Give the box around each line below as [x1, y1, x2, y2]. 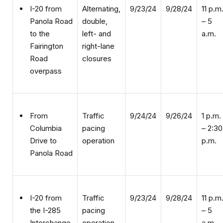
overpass [30, 53, 62, 63]
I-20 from [30, 180, 62, 190]
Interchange [30, 205, 71, 215]
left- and [82, 15, 111, 25]
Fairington [30, 28, 63, 38]
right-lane [82, 28, 114, 38]
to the [30, 15, 50, 25]
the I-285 [30, 192, 61, 202]
